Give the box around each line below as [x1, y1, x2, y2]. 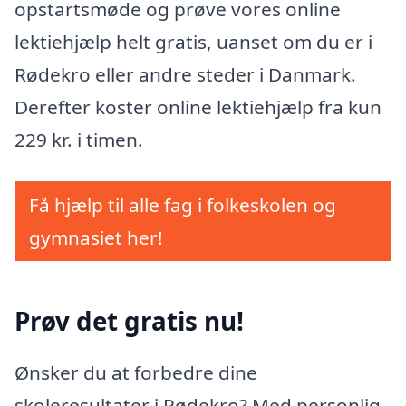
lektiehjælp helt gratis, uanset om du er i [14, 28, 372, 54]
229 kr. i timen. [14, 126, 143, 152]
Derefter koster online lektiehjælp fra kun [14, 93, 382, 120]
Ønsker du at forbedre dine [14, 360, 257, 386]
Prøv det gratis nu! [14, 303, 244, 338]
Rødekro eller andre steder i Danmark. [14, 61, 356, 87]
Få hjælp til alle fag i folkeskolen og [29, 191, 336, 217]
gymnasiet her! [29, 224, 163, 250]
